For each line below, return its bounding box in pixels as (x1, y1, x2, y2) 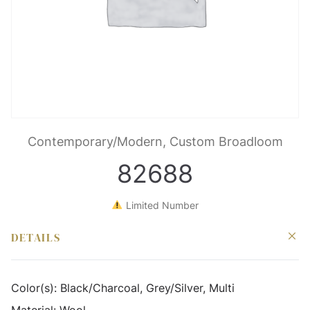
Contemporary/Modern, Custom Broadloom (27, 134, 283, 149)
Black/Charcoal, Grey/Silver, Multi (60, 280, 235, 295)
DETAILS (11, 229, 61, 245)
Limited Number (122, 199, 199, 211)
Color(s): (11, 280, 60, 295)
